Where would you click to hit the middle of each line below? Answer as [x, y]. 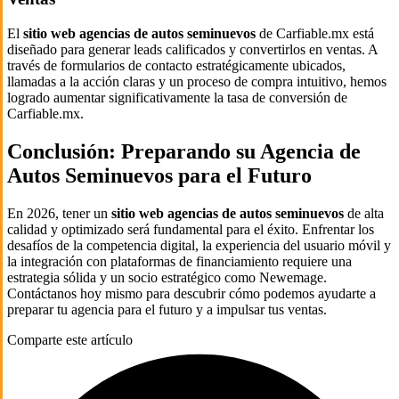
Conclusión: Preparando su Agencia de [184, 151]
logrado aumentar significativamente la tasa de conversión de [177, 98]
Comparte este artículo [70, 339]
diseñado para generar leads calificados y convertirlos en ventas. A [192, 50]
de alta [364, 213]
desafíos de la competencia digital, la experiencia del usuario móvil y [199, 245]
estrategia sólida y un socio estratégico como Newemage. [167, 277]
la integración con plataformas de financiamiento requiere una [179, 261]
